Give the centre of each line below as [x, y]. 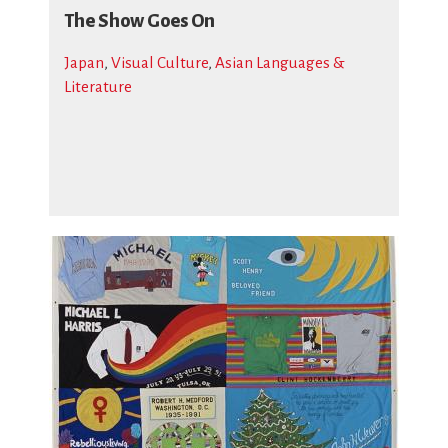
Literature [98, 86]
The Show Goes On [139, 21]
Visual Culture [159, 62]
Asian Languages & [280, 62]
